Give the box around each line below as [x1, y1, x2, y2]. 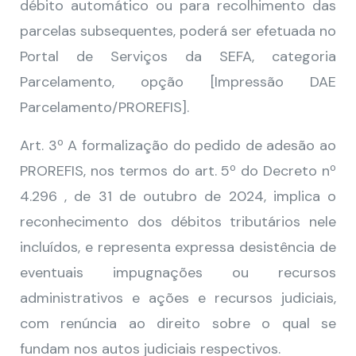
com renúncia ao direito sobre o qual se [20, 314, 336, 333]
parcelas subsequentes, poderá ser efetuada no [20, 21, 336, 41]
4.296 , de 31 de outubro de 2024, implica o [20, 187, 336, 206]
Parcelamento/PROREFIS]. [20, 98, 189, 117]
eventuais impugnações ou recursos [20, 263, 336, 282]
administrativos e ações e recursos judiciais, [20, 288, 336, 308]
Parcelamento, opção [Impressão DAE [20, 72, 336, 91]
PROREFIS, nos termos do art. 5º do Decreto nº [20, 161, 336, 180]
